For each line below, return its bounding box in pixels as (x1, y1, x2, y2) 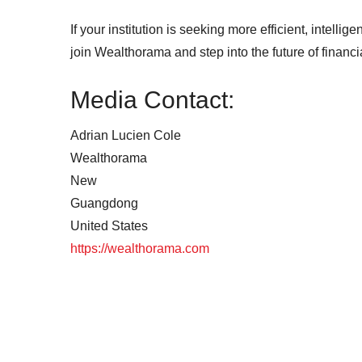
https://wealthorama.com (70, 242, 209, 255)
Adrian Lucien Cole (70, 128, 181, 142)
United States (70, 219, 148, 233)
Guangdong (70, 196, 138, 210)
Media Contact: (70, 86, 241, 113)
